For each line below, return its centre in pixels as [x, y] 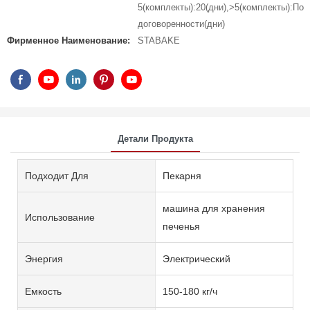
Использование [60, 217]
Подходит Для [57, 175]
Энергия [44, 258]
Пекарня [182, 175]
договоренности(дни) [181, 24]
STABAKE [159, 40]
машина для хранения [213, 208]
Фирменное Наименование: [69, 40]
